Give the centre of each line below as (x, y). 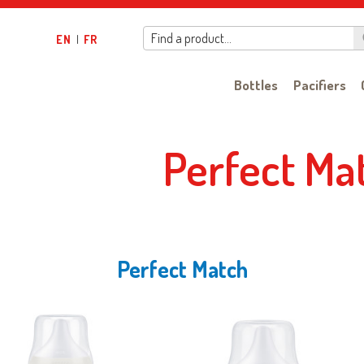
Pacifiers (319, 85)
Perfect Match (182, 269)
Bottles (256, 85)
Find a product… (191, 38)
